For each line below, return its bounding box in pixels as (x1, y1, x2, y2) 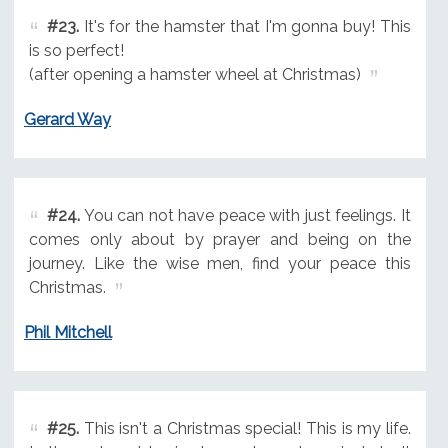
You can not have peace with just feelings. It (79, 205, 411, 225)
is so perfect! (28, 41, 124, 61)
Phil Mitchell (23, 322, 112, 342)
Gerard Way (23, 109, 111, 129)
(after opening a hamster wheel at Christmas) (28, 65, 361, 85)
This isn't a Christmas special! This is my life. (78, 418, 411, 438)
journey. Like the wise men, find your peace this (28, 253, 411, 273)
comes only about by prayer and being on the (28, 229, 411, 249)
